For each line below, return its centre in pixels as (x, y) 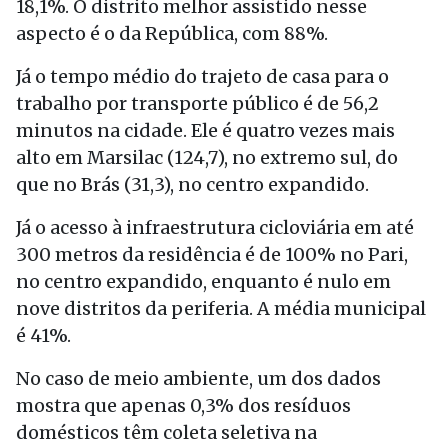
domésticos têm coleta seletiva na (166, 432)
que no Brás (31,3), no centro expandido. (192, 184)
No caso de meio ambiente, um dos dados (198, 378)
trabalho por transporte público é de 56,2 (197, 103)
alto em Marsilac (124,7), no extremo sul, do (207, 157)
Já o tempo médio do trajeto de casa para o (202, 76)
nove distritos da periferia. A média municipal (221, 308)
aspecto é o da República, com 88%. (172, 33)
